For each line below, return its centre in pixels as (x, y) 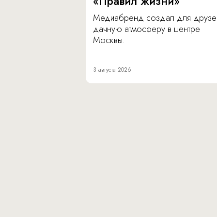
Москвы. (109, 40)
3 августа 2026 (112, 70)
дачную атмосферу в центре (147, 29)
